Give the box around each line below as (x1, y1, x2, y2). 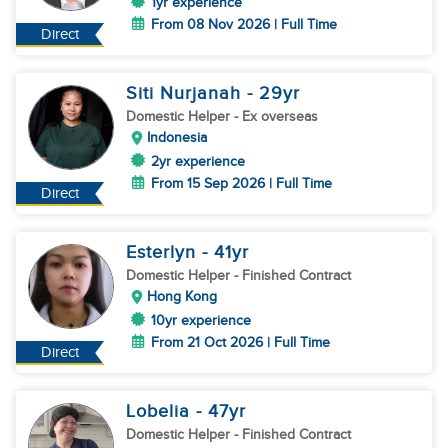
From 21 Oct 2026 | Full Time (151, 334, 330, 351)
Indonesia (147, 129, 207, 146)
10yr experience (151, 312, 251, 329)
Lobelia (126, 401, 196, 422)
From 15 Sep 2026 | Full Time (151, 175, 332, 192)
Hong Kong (147, 288, 217, 305)
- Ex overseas (234, 108, 318, 125)
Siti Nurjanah (126, 83, 247, 104)
